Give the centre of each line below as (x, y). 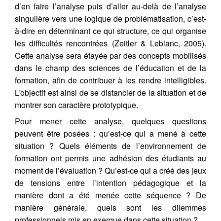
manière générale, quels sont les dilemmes (110, 207)
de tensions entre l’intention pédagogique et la (110, 183)
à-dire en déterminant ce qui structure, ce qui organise (110, 31)
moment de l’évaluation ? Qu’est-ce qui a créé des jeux (110, 170)
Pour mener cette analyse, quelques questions (110, 121)
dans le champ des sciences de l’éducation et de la (110, 68)
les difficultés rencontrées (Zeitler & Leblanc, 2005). (110, 43)
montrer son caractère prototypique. (76, 105)
